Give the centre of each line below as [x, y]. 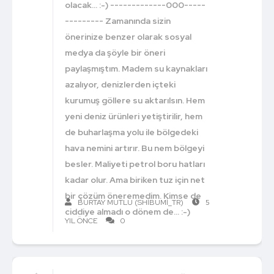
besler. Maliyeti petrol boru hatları [135, 164]
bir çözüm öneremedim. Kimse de [133, 195]
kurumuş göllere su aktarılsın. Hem [135, 100]
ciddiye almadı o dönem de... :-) [128, 211]
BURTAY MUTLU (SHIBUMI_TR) [130, 202]
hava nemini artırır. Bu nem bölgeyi [135, 148]
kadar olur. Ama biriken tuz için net [135, 180]
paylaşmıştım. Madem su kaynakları [136, 68]
